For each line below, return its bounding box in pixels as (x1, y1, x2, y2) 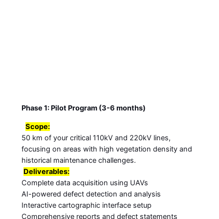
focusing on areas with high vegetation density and (21, 144, 192, 153)
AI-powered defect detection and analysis (21, 189, 161, 198)
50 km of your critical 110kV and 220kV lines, (21, 133, 171, 142)
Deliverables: (23, 167, 69, 176)
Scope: (25, 122, 50, 131)
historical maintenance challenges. (21, 155, 136, 165)
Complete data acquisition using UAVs (21, 178, 148, 187)
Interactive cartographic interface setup (21, 200, 152, 210)
